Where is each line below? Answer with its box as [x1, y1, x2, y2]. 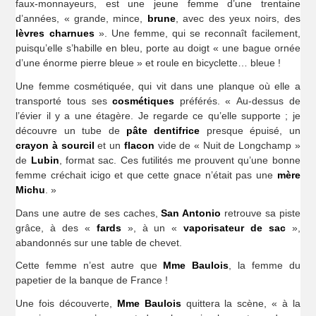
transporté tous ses [16, 95, 113, 107]
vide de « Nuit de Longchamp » [154, 139, 300, 151]
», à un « [121, 221, 184, 233]
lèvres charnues [16, 27, 95, 39]
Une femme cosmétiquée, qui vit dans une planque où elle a [16, 80, 300, 92]
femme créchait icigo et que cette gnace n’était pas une [16, 169, 277, 181]
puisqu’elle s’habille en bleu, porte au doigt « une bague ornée [16, 42, 300, 54]
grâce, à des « [16, 221, 97, 233]
